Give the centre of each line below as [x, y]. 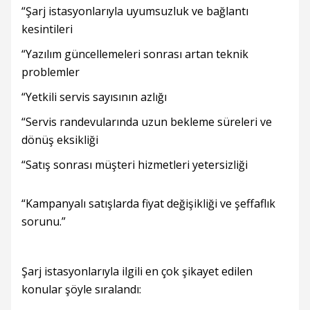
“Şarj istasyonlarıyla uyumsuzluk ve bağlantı [135, 11]
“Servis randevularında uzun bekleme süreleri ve [147, 122]
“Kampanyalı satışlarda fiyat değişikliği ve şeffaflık [148, 203]
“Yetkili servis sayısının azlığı [94, 97]
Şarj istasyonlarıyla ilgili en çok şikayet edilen [137, 271]
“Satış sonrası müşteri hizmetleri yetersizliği [135, 165]
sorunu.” [44, 221]
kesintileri [47, 29]
